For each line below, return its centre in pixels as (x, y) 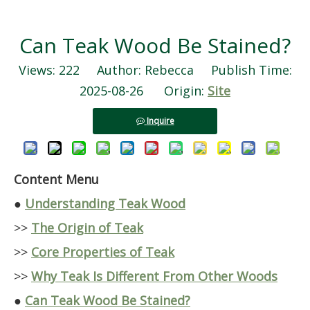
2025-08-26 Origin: (144, 91)
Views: (38, 70)
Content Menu (56, 179)
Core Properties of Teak (103, 252)
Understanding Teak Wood (105, 203)
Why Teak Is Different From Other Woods (154, 276)
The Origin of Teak (87, 228)
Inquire (160, 121)
